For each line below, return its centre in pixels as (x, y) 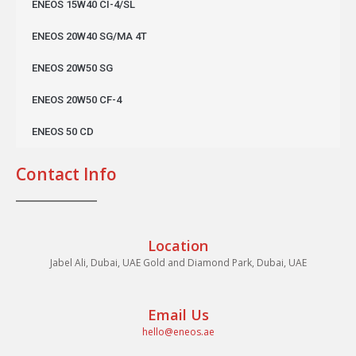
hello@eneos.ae (178, 332)
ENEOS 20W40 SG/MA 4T (89, 37)
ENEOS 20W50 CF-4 (77, 100)
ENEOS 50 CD (63, 132)
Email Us (178, 315)
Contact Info (66, 174)
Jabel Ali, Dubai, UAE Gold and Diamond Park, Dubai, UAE (178, 263)
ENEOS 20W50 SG (72, 68)
